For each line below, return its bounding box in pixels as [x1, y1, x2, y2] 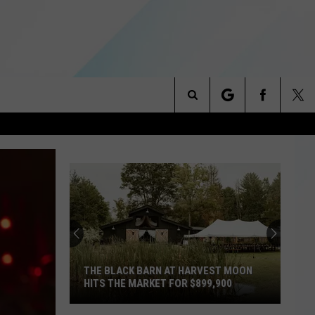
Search [191, 105, 228, 120]
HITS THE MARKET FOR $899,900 [84, 277, 232, 290]
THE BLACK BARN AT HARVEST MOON [84, 264, 252, 277]
